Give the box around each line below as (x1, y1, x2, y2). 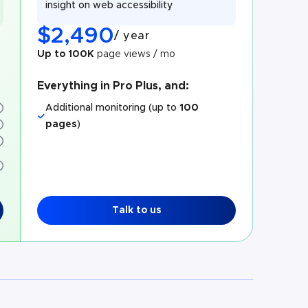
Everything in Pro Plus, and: (37, 80, 190, 91)
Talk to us (111, 206, 162, 215)
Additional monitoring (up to (45, 103, 180, 113)
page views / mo (97, 49, 176, 59)
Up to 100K (37, 49, 95, 59)
